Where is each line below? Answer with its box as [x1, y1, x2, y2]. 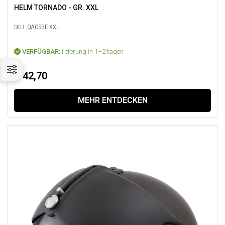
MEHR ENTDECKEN [77, 95, 148, 105]
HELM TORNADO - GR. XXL [14, 4, 98, 12]
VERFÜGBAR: [21, 48, 62, 56]
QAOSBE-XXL [26, 23, 59, 31]
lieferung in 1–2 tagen [62, 48, 124, 56]
